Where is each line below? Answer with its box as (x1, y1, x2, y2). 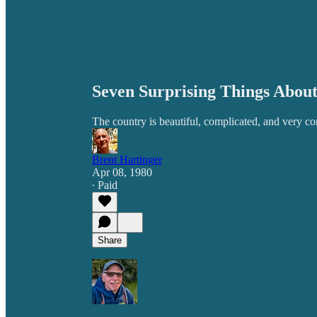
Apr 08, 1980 (92, 166, 152, 178)
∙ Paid (92, 178, 117, 191)
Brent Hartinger (92, 153, 162, 166)
